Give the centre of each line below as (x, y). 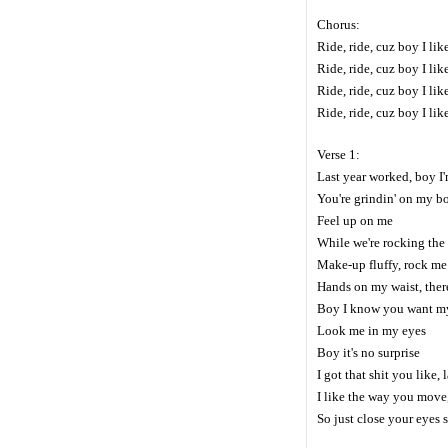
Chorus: (338, 25)
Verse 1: (338, 155)
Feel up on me (355, 221)
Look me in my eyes (371, 331)
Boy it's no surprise (368, 353)
